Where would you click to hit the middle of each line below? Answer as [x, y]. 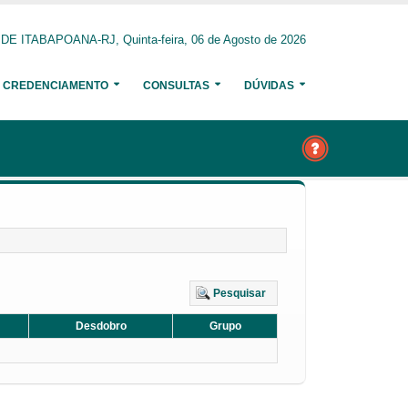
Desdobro [101, 326]
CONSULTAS [176, 86]
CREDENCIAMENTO [56, 86]
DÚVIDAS [269, 86]
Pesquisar [240, 293]
